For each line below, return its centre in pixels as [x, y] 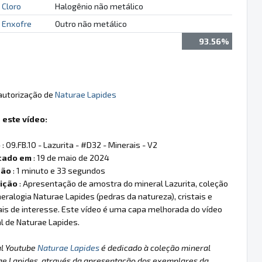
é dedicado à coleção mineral [155, 247]
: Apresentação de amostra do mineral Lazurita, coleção [123, 183]
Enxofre [16, 23]
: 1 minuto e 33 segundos [58, 170]
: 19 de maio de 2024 [70, 157]
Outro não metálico [91, 23]
